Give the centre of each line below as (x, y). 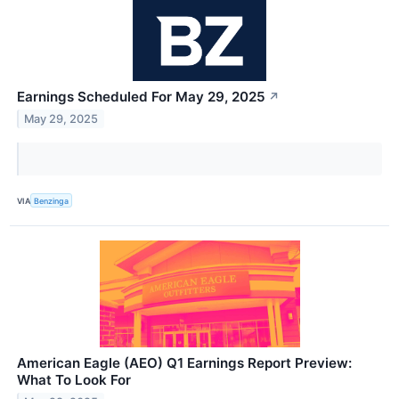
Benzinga (52, 200)
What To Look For (74, 380)
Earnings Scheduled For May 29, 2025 (141, 97)
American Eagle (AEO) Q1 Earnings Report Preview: (184, 363)
